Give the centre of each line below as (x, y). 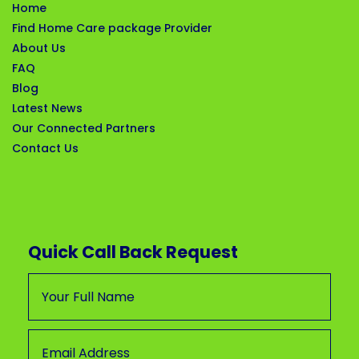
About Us (39, 48)
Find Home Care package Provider (112, 28)
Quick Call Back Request (133, 252)
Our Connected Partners (84, 128)
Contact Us (45, 148)
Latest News (47, 108)
